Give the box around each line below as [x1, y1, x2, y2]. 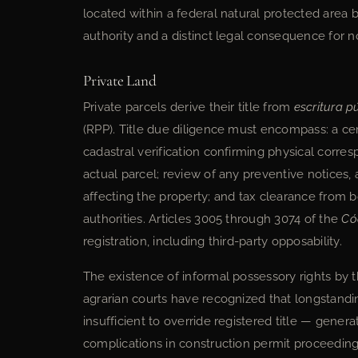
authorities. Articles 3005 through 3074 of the [83, 212, 342, 226]
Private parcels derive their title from [83, 100, 294, 114]
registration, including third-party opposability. [83, 234, 342, 249]
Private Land [83, 71, 157, 90]
